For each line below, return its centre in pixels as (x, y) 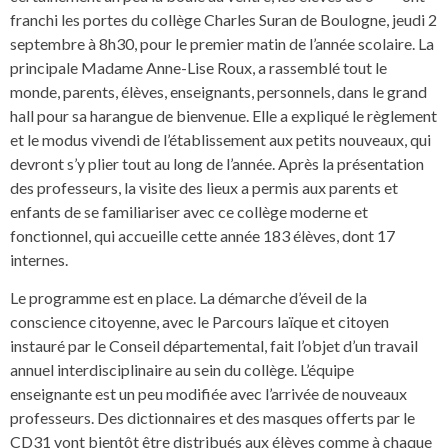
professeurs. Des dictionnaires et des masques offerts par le (212, 418)
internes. (39, 259)
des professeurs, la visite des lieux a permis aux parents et (204, 187)
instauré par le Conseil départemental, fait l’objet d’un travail (214, 346)
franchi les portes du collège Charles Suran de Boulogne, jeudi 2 (223, 19)
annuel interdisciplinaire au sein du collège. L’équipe (182, 370)
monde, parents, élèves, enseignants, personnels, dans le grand (218, 91)
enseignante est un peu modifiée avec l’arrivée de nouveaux (208, 394)
